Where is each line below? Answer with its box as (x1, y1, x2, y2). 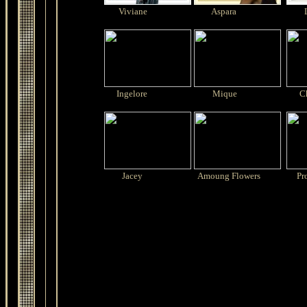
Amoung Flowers (197, 171, 261, 181)
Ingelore (116, 88, 148, 99)
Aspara (209, 6, 237, 16)
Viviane (119, 6, 148, 16)
